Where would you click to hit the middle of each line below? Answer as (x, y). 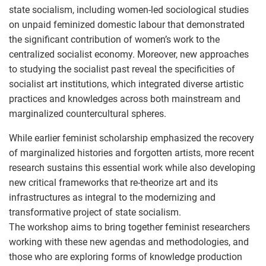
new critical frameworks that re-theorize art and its (113, 182)
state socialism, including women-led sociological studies (129, 9)
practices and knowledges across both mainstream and (125, 99)
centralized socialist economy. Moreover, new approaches (129, 54)
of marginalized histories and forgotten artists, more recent (132, 153)
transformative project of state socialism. (95, 212)
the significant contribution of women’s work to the (114, 39)
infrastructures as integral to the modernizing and (112, 197)
